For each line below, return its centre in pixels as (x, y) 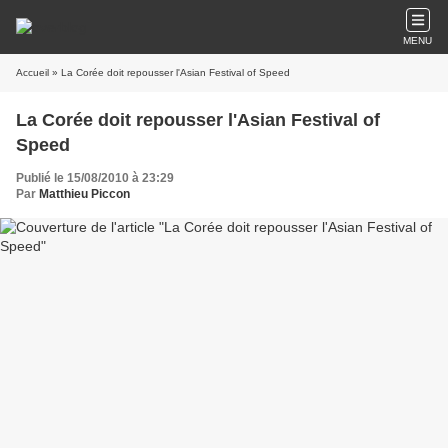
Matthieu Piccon (84, 194)
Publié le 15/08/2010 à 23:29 (95, 178)
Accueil (32, 72)
